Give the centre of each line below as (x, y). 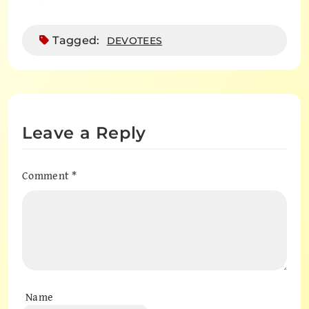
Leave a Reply (84, 133)
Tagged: (78, 41)
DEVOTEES (134, 41)
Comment (47, 176)
